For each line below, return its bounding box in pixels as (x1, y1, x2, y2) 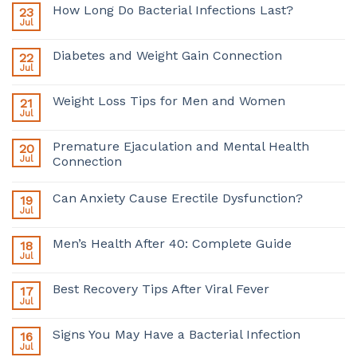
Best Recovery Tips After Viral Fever (53, 280, 269, 296)
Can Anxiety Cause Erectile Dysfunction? (53, 190, 303, 206)
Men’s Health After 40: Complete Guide (53, 235, 292, 251)
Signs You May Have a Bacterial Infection (53, 326, 300, 342)
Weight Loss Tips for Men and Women (53, 92, 285, 108)
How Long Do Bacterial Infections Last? (53, 2, 293, 18)
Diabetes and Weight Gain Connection (53, 47, 282, 63)
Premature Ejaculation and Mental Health (53, 138, 309, 154)
